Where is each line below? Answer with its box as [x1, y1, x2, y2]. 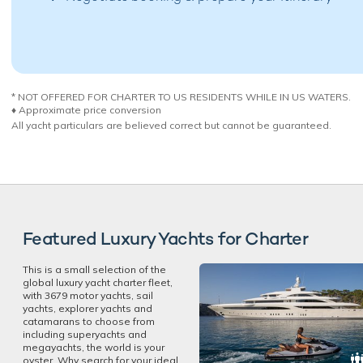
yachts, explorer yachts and [23, 301, 152, 314]
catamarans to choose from [23, 314, 155, 327]
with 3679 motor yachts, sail [23, 288, 153, 301]
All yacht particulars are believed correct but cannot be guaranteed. [11, 118, 331, 131]
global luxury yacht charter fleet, [23, 275, 173, 288]
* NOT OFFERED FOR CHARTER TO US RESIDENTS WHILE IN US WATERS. [11, 90, 351, 103]
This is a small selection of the [23, 263, 166, 275]
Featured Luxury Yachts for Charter [23, 226, 309, 250]
